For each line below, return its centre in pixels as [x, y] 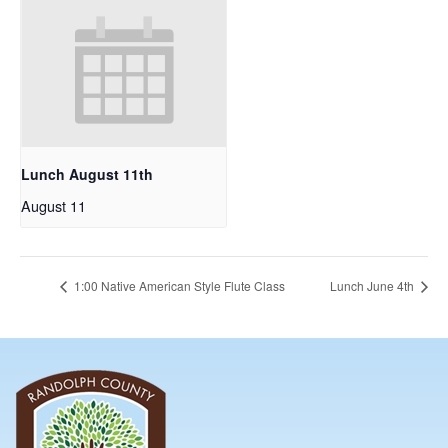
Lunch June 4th [373, 286]
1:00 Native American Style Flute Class [178, 286]
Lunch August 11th [87, 173]
